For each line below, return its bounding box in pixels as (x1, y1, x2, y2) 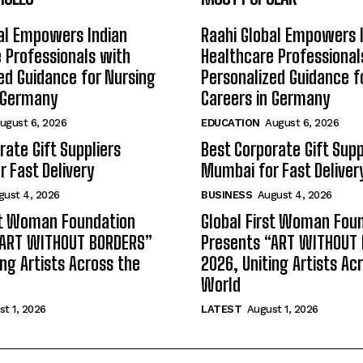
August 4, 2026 (257, 188, 332, 201)
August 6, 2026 (265, 116, 339, 129)
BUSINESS (201, 188, 252, 201)
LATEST (201, 302, 241, 315)
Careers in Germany (201, 87, 330, 109)
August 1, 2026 (246, 302, 318, 315)
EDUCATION (201, 116, 260, 129)
